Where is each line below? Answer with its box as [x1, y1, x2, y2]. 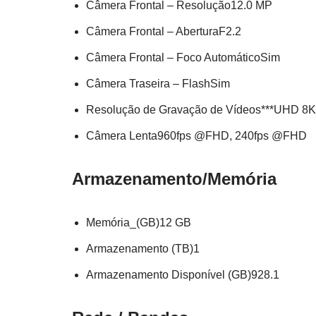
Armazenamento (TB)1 [86, 242, 200, 255]
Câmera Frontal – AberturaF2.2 [86, 25, 241, 37]
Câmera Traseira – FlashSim [86, 77, 230, 90]
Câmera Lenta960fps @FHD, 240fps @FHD [86, 129, 307, 142]
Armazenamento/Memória [72, 169, 276, 188]
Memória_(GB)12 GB [86, 216, 191, 229]
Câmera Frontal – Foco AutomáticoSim [86, 51, 280, 63]
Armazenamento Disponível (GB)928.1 [86, 268, 279, 281]
